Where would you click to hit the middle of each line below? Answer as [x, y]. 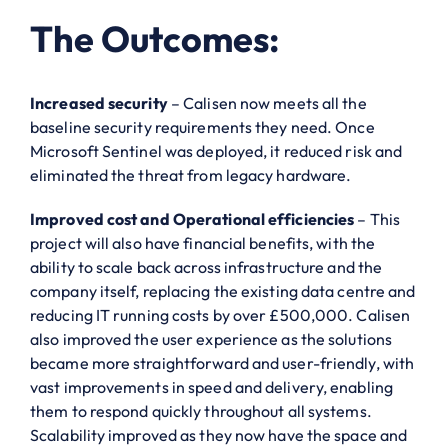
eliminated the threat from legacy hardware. [191, 174]
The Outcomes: [154, 38]
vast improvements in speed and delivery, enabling [211, 386]
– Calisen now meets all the [267, 102]
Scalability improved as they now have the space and [219, 434]
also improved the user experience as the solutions [211, 338]
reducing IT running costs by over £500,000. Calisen [220, 314]
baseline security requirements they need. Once [202, 126]
